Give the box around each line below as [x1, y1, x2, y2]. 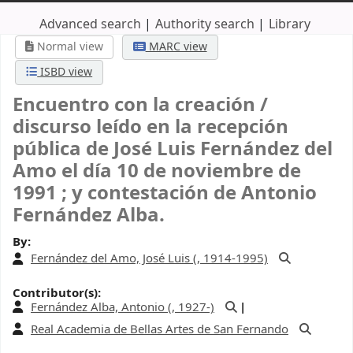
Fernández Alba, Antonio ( [31, 298, 172, 316]
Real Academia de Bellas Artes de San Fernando [31, 320, 288, 338]
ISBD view [37, 63, 93, 80]
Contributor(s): [13, 284, 101, 302]
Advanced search [39, 14, 141, 34]
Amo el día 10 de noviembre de [13, 156, 301, 185]
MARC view [145, 38, 207, 55]
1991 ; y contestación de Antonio [13, 178, 317, 207]
